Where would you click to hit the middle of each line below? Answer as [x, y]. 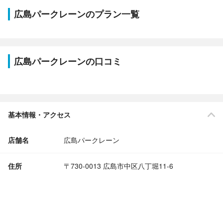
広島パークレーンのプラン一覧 [77, 14]
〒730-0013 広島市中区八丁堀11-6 [118, 166]
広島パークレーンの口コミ [68, 61]
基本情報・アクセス [39, 114]
